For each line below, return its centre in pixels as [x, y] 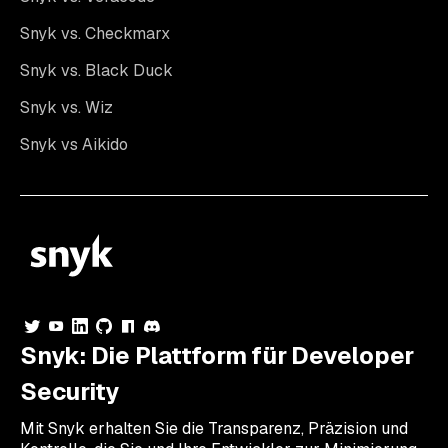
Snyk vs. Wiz [66, 107]
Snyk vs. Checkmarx [95, 33]
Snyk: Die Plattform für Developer [217, 355]
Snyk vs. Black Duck [96, 70]
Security [70, 391]
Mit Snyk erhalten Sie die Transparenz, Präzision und [214, 428]
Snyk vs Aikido [74, 144]
